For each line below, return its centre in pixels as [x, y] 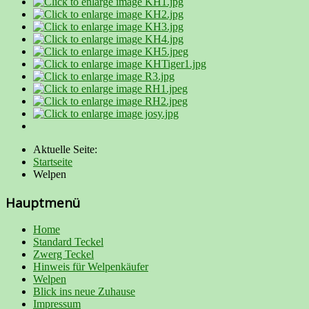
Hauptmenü [43, 202]
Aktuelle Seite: [68, 149]
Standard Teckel [68, 242]
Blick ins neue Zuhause [84, 292]
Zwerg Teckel [63, 255]
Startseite [53, 161]
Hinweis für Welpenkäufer [91, 267]
